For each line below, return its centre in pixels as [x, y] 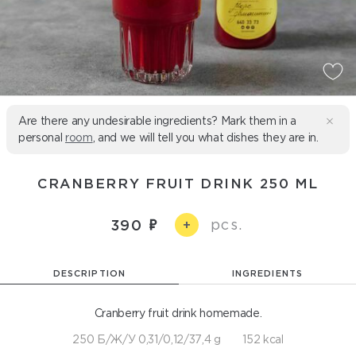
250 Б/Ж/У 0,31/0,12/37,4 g [147, 339]
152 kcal [263, 339]
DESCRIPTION [89, 273]
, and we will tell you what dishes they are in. [205, 137]
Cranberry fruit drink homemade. [178, 313]
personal [42, 137]
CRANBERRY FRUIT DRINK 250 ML [178, 183]
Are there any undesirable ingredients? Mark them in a [157, 121]
